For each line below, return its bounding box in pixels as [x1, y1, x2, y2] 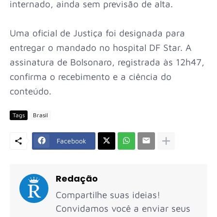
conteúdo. [10, 85, 51, 96]
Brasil [33, 111, 48, 119]
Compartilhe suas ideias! [56, 189, 160, 200]
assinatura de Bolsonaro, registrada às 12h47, [10, 56, 204, 67]
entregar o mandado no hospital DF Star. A [10, 42, 191, 53]
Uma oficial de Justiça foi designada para [10, 27, 185, 38]
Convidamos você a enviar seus [56, 202, 190, 214]
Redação [56, 172, 98, 185]
